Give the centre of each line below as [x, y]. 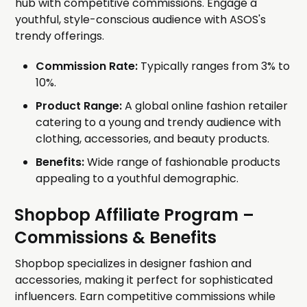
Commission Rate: [87, 66]
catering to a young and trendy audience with [159, 123]
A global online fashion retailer [205, 106]
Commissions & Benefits [116, 238]
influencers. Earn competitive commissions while [146, 297]
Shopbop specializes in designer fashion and [134, 264]
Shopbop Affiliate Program [129, 215]
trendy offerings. [60, 36]
